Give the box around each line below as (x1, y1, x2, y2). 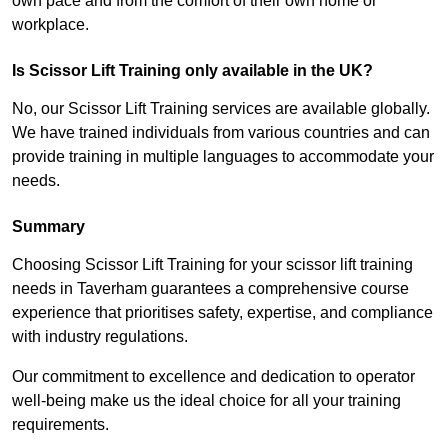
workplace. (12, 16, 89, 34)
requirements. (12, 416, 109, 434)
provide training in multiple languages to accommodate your (12, 148, 434, 166)
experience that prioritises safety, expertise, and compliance (12, 304, 433, 322)
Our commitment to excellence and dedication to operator (12, 368, 415, 386)
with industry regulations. (12, 328, 188, 346)
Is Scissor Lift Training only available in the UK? (12, 62, 373, 80)
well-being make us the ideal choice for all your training (12, 392, 401, 410)
